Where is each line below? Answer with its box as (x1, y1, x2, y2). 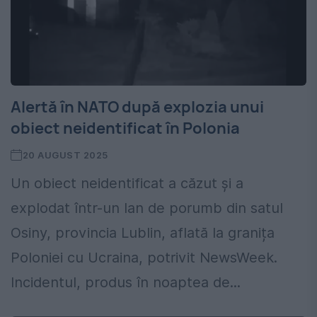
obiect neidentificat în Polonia (11, 117, 240, 139)
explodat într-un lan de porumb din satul (11, 200, 283, 217)
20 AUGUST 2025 (22, 149, 108, 161)
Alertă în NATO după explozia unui (11, 96, 264, 118)
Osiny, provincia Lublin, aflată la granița (11, 224, 275, 242)
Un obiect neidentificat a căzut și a (11, 175, 243, 192)
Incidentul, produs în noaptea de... (11, 274, 241, 292)
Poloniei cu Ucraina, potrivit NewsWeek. (11, 249, 277, 267)
